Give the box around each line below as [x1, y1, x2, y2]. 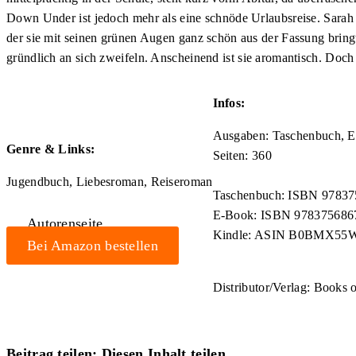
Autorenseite [26, 215, 103, 231]
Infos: [212, 96, 246, 110]
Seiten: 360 [212, 149, 272, 163]
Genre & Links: [6, 141, 95, 156]
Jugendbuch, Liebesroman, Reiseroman [6, 174, 213, 188]
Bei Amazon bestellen [26, 237, 158, 253]
